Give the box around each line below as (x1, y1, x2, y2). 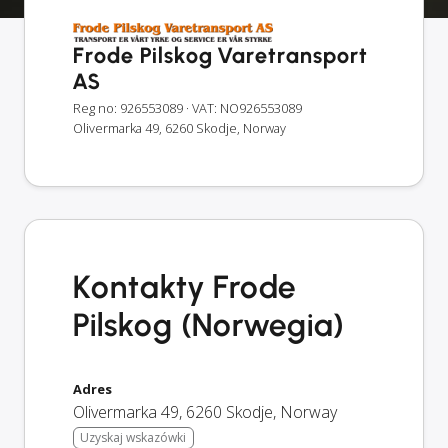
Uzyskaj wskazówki (80, 428, 187, 446)
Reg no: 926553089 (73, 99, 183, 117)
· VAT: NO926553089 (186, 99, 302, 117)
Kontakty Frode (73, 268, 297, 306)
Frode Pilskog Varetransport (73, 42, 368, 69)
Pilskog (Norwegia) (73, 306, 346, 344)
